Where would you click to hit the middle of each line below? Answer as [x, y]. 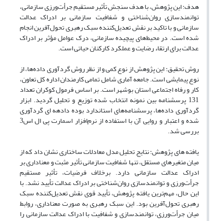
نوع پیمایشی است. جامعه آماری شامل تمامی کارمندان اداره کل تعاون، [109, 79]
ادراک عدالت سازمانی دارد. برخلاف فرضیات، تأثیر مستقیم [109, 173]
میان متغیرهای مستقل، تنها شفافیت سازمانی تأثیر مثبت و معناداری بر [109, 162]
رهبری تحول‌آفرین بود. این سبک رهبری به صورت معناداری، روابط [109, 204]
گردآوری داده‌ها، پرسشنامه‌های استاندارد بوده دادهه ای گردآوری [109, 110]
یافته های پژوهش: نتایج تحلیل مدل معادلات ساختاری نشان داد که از [109, 152]
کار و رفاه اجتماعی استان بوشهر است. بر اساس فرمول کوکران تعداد [109, 90]
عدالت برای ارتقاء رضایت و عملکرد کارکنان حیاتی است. [129, 48]
